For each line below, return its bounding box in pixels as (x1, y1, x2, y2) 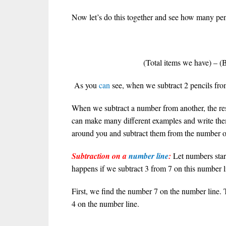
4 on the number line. (72, 198, 139, 209)
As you (72, 80, 99, 90)
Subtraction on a (72, 150, 129, 161)
